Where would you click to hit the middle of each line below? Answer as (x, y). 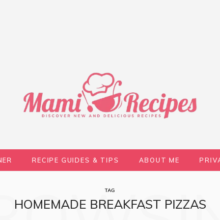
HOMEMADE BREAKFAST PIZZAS (110, 204)
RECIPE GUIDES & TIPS (76, 160)
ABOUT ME (159, 160)
